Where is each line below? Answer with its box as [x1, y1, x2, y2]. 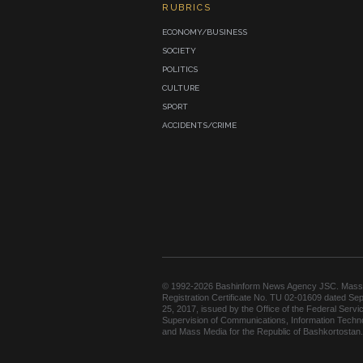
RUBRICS [162, 2, 211, 14]
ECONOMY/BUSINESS [162, 28, 247, 37]
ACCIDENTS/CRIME [162, 121, 237, 130]
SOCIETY [162, 46, 196, 56]
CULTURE [162, 83, 199, 93]
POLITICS [162, 65, 198, 75]
